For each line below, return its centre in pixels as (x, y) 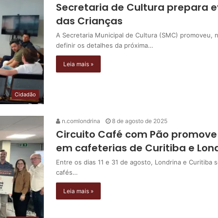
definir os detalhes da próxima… (105, 45)
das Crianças (89, 21)
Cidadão (25, 94)
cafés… (67, 172)
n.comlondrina (80, 121)
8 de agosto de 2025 (140, 121)
